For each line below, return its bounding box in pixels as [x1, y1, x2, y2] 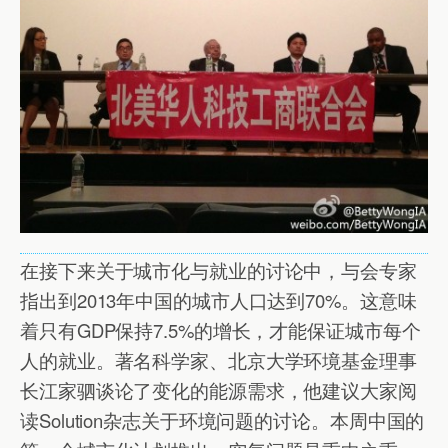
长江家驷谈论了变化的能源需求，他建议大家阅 [20, 376, 417, 403]
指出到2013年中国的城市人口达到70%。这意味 [20, 286, 417, 313]
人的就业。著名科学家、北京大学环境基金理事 [20, 346, 417, 373]
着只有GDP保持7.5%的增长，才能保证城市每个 [20, 316, 421, 343]
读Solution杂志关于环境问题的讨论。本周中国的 [20, 406, 425, 433]
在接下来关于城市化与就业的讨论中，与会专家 [20, 256, 417, 283]
